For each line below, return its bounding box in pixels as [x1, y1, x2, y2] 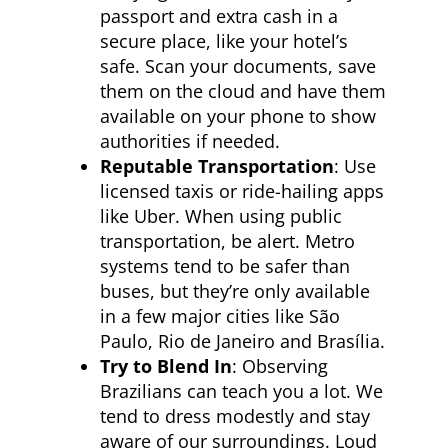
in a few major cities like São [100, 304, 340, 328]
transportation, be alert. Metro [100, 229, 355, 253]
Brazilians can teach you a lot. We [100, 379, 383, 403]
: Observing [232, 354, 328, 378]
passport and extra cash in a [100, 4, 338, 28]
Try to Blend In [100, 354, 232, 378]
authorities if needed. [100, 129, 280, 153]
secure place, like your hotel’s [100, 29, 348, 53]
